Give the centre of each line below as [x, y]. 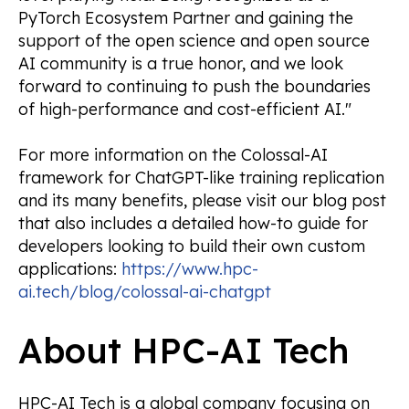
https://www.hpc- [190, 269]
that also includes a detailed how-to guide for [193, 224]
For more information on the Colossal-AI [173, 155]
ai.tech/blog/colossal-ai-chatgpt [145, 292]
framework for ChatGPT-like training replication [201, 178]
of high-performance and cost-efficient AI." [185, 110]
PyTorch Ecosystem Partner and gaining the [186, 18]
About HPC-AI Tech [184, 350]
